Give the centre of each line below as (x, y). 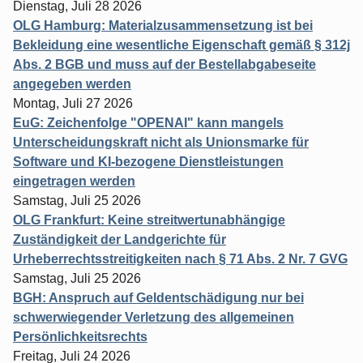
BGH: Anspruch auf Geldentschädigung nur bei (158, 297)
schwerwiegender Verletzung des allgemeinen (154, 317)
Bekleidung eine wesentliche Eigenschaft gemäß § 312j (181, 45)
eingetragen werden (74, 181)
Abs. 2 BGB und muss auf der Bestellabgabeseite (164, 64)
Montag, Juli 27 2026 (73, 103)
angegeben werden (72, 83)
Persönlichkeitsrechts (80, 336)
